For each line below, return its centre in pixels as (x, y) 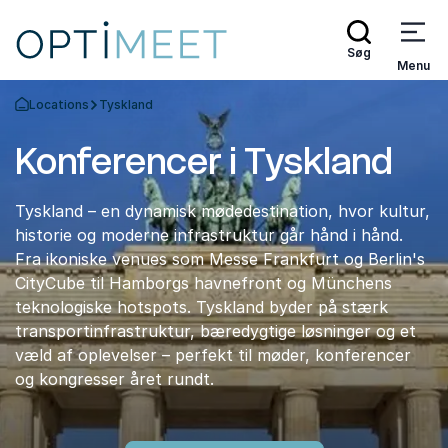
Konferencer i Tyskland (203, 161)
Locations (59, 104)
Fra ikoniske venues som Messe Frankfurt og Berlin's (220, 259)
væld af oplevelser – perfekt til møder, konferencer (213, 355)
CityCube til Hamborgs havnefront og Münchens (203, 283)
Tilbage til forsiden (71, 112)
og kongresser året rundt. (114, 379)
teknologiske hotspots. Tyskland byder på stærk (201, 307)
